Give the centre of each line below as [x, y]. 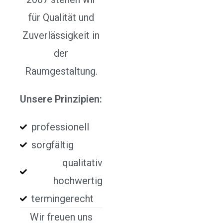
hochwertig [78, 180]
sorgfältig [52, 145]
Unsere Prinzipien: [61, 99]
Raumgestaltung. [61, 71]
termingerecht [62, 198]
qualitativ [82, 163]
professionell [60, 127]
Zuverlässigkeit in [61, 35]
